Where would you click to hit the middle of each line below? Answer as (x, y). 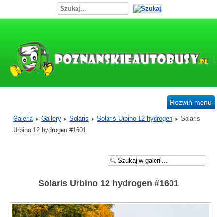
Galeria (23, 118)
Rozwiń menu (191, 102)
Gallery (51, 118)
